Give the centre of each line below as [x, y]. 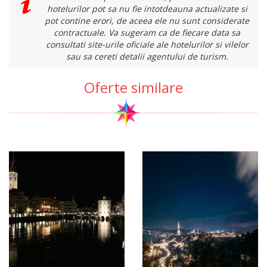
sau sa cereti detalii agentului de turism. [147, 57]
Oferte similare [133, 88]
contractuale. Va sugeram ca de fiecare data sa [147, 33]
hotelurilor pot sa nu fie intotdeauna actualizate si [147, 9]
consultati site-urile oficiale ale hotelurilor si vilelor [147, 45]
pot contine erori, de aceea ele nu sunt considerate [147, 21]
